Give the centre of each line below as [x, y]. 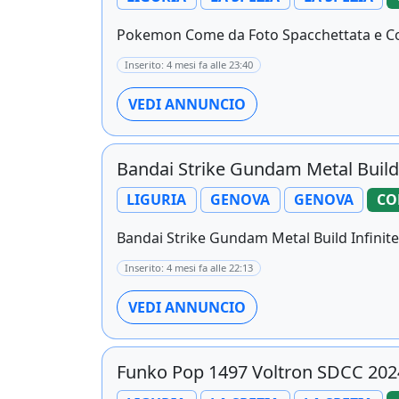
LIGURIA [157, 200]
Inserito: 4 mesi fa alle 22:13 [189, 267]
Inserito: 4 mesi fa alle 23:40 [189, 64]
